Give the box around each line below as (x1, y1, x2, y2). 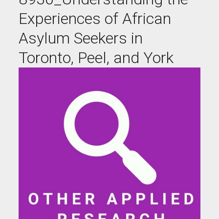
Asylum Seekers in (19, 29, 143, 47)
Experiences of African (19, 9, 171, 28)
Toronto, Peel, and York (19, 48, 174, 67)
